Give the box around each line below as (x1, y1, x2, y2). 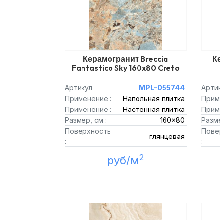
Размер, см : (65, 116, 107, 124)
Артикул (65, 83, 92, 92)
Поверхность (65, 127, 111, 135)
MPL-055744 (138, 83, 185, 92)
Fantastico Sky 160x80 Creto (71, 63, 180, 73)
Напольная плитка (122, 94, 185, 103)
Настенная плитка (122, 105, 185, 113)
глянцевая (149, 132, 185, 140)
